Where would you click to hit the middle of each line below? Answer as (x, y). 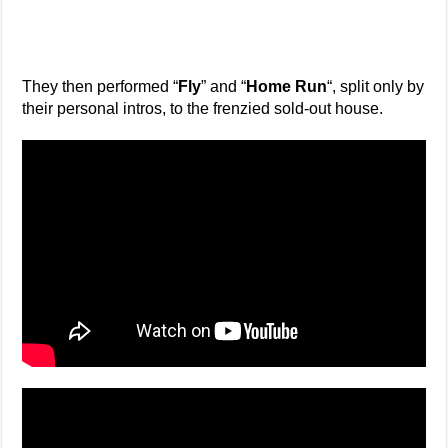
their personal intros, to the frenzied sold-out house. (203, 109)
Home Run (287, 87)
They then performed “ (100, 87)
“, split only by (376, 87)
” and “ (224, 87)
